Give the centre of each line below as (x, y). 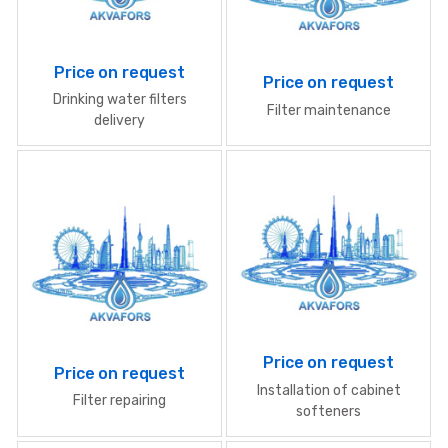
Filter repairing (119, 401)
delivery (119, 121)
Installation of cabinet (328, 390)
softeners (328, 411)
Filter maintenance (328, 110)
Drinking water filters (119, 100)
